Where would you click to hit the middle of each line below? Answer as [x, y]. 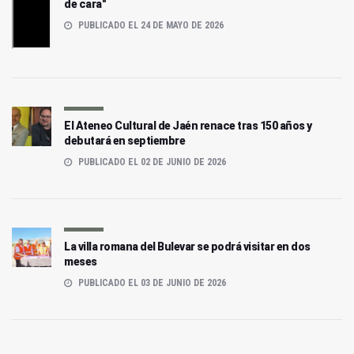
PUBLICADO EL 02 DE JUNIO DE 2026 [151, 162]
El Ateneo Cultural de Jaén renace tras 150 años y [188, 126]
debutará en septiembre [124, 141]
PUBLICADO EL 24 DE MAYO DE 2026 [150, 26]
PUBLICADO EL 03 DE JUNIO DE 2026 [151, 283]
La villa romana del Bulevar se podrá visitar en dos [187, 247]
